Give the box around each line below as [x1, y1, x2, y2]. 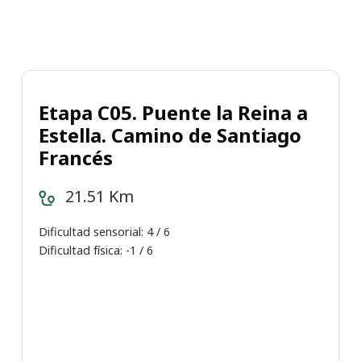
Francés [39, 144, 113, 172]
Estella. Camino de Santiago [39, 122, 301, 149]
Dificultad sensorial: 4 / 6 [39, 224, 170, 240]
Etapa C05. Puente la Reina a [39, 99, 308, 127]
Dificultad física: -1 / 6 [39, 243, 153, 259]
